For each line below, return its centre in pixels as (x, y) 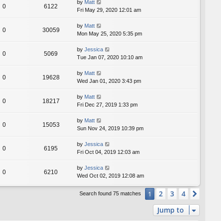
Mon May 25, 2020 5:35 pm (110, 34)
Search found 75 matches (111, 194)
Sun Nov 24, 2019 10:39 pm (110, 129)
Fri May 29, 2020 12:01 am (109, 10)
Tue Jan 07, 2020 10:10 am (110, 57)
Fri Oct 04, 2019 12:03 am (108, 152)
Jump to (171, 210)
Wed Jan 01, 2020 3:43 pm (109, 81)
